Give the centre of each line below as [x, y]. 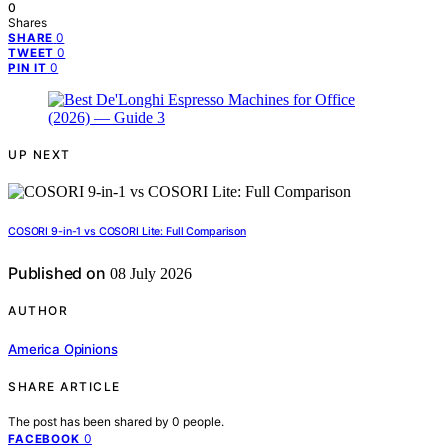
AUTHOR [38, 311]
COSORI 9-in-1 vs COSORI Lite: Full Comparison [127, 232]
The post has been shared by [90, 421]
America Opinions [63, 348]
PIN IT [28, 68]
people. [203, 421]
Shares [27, 23]
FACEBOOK [44, 438]
